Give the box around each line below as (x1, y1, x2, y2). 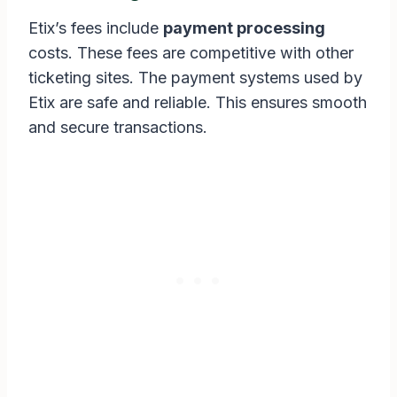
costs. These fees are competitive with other (28, 43, 354, 63)
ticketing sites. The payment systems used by (28, 68, 362, 88)
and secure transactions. (28, 118, 207, 137)
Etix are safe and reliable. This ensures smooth (28, 93, 367, 113)
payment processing (163, 19, 325, 38)
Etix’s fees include (28, 19, 163, 38)
